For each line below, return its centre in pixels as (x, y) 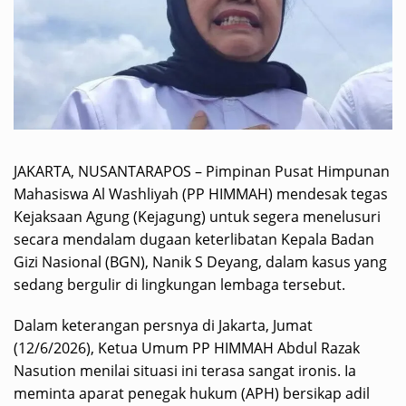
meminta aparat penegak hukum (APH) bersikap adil (192, 394)
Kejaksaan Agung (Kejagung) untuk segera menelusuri (197, 217)
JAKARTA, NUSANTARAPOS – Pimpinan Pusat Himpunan (202, 172)
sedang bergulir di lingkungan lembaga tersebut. (179, 285)
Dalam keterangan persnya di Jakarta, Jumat (163, 326)
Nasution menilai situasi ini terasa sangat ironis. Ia (185, 371)
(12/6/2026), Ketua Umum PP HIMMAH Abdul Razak (187, 348)
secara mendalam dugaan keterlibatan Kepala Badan (194, 240)
